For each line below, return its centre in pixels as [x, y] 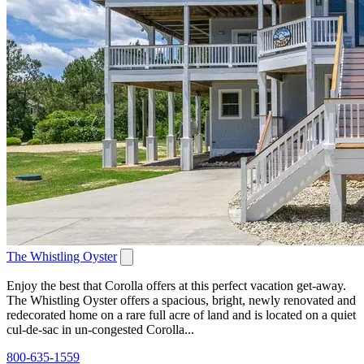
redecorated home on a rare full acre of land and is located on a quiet [181, 314]
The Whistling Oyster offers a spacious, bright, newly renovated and [181, 300]
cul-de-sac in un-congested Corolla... [100, 329]
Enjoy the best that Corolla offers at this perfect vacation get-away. [176, 285]
